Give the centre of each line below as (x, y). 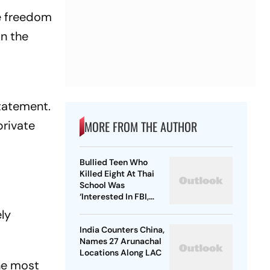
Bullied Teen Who (113, 162)
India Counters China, (122, 230)
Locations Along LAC (120, 253)
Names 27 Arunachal (120, 241)
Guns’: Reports (108, 208)
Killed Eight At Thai (117, 174)
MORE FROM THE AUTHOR (140, 127)
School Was (102, 185)
